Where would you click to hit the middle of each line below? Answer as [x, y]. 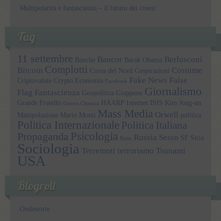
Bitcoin [30, 70]
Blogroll [36, 185]
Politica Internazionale [68, 125]
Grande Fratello [39, 102]
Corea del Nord [111, 70]
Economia [89, 80]
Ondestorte [35, 209]
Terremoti [98, 150]
